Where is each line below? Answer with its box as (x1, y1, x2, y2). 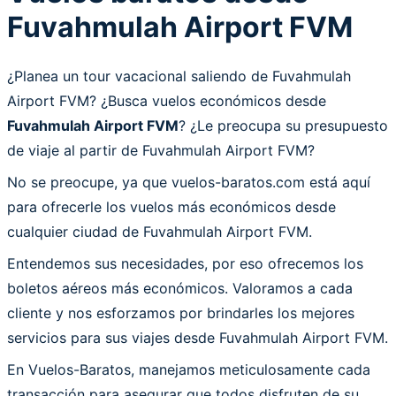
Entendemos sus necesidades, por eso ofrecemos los (7, 254, 363, 272)
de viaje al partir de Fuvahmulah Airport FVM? (7, 141, 315, 159)
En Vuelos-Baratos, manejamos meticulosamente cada (7, 360, 370, 378)
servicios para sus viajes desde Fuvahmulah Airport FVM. (7, 328, 388, 346)
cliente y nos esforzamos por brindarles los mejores (7, 303, 354, 322)
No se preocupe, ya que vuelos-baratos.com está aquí (7, 172, 370, 191)
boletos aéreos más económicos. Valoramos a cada (7, 278, 353, 297)
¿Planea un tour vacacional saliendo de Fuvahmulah (7, 66, 351, 85)
